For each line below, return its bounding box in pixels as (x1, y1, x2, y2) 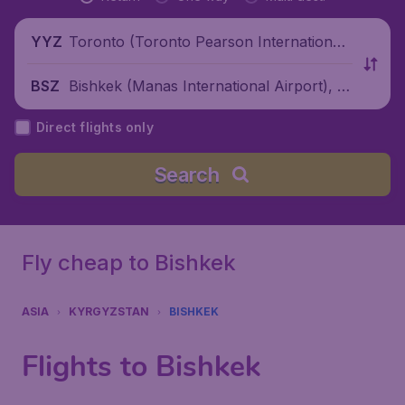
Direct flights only (36, 119, 154, 135)
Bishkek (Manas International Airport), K (69, 76, 346, 95)
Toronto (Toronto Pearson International (69, 32, 344, 51)
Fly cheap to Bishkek (22, 250, 236, 276)
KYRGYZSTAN (69, 305, 149, 318)
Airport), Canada (69, 54, 184, 73)
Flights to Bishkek (22, 347, 260, 386)
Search (153, 163, 220, 186)
